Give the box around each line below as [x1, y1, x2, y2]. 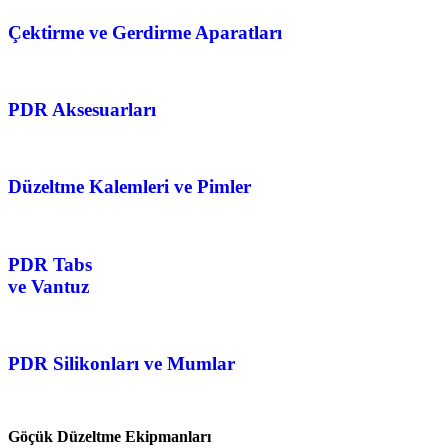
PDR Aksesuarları [8, 98, 156, 120]
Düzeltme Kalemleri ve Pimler [8, 176, 251, 198]
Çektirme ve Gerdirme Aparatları [8, 21, 282, 43]
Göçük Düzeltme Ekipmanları [8, 427, 211, 445]
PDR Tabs [8, 253, 92, 275]
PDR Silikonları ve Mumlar [8, 353, 235, 375]
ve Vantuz [8, 275, 89, 297]
